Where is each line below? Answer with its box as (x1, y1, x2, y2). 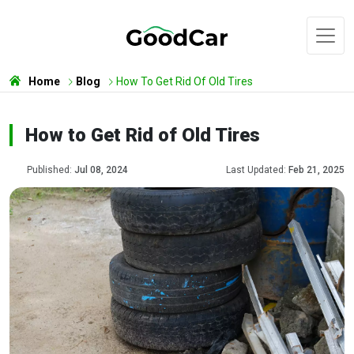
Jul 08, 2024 (74, 164, 128, 175)
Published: (27, 164, 74, 175)
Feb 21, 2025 (288, 164, 345, 175)
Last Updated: (226, 164, 288, 175)
